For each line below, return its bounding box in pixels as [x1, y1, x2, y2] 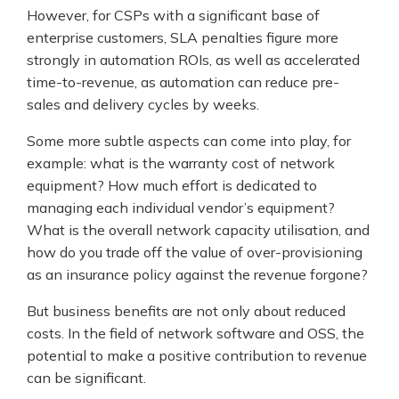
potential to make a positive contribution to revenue [27, 346, 367, 364]
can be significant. [27, 368, 146, 387]
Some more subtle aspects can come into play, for [27, 131, 351, 150]
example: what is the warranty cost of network [27, 153, 335, 172]
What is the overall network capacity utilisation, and [27, 220, 370, 239]
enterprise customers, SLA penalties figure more [27, 28, 338, 46]
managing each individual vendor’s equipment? [27, 198, 335, 216]
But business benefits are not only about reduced [27, 301, 346, 320]
